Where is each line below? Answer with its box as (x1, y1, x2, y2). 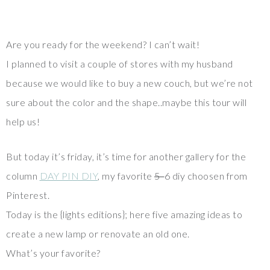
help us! (6, 116, 40, 127)
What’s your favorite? (6, 247, 101, 259)
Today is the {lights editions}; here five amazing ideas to (6, 209, 242, 220)
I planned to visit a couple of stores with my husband (6, 58, 233, 69)
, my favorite (98, 170, 154, 181)
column (6, 170, 40, 181)
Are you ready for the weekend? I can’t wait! (6, 39, 199, 50)
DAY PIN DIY (39, 170, 98, 181)
